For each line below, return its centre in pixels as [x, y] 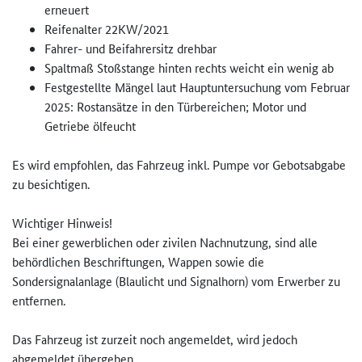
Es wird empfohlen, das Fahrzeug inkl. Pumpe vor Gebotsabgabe [179, 165]
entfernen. [39, 301]
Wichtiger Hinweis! [62, 223]
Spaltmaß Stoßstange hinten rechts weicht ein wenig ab [189, 68]
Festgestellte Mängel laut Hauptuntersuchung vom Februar [197, 87]
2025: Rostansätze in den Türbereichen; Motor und [175, 107]
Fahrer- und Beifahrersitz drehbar [132, 48]
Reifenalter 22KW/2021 [107, 29]
